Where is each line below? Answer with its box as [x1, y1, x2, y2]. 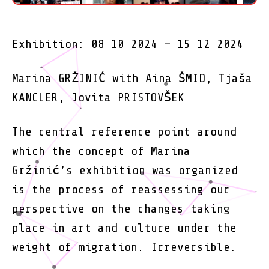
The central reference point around [12, 125, 237, 139]
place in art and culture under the [12, 221, 237, 235]
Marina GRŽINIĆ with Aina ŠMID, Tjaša [12, 71, 252, 86]
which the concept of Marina [12, 144, 190, 159]
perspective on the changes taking [12, 202, 230, 216]
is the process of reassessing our [12, 183, 230, 197]
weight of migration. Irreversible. [12, 240, 237, 255]
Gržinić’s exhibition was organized [12, 163, 238, 178]
